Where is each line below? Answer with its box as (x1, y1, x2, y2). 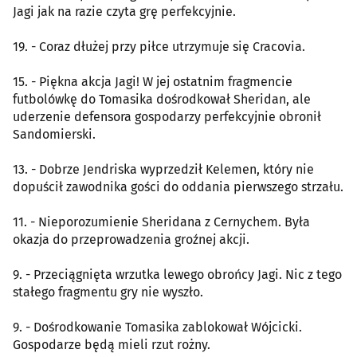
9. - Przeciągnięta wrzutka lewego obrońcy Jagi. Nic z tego (13, 266, 342, 282)
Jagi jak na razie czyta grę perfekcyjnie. (13, 3, 236, 19)
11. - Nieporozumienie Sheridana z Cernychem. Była (13, 214, 310, 229)
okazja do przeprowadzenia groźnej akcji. (13, 231, 249, 247)
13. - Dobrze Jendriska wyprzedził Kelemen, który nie (13, 161, 314, 177)
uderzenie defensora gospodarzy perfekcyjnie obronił (13, 108, 321, 124)
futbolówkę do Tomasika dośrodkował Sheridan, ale (13, 91, 311, 107)
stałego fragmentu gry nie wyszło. (13, 284, 203, 300)
